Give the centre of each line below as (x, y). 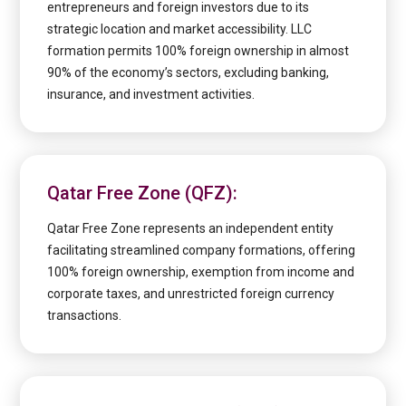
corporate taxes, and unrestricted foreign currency (191, 294)
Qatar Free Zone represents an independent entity (191, 229)
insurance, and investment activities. (151, 95)
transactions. (85, 316)
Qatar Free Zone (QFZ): (143, 193)
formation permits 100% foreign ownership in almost (198, 51)
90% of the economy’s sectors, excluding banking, (188, 73)
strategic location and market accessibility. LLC (180, 29)
